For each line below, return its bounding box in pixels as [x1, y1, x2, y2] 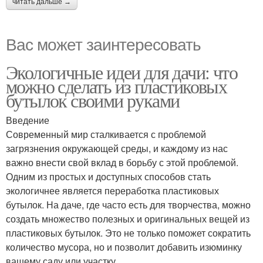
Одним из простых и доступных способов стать [6, 170, 211, 183]
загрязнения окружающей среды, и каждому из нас [6, 141, 228, 155]
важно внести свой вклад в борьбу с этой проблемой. [6, 156, 238, 169]
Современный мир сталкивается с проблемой [6, 127, 206, 141]
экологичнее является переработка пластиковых [6, 184, 219, 197]
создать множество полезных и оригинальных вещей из [6, 212, 249, 225]
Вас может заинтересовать [6, 32, 201, 55]
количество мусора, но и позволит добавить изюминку [6, 240, 242, 254]
